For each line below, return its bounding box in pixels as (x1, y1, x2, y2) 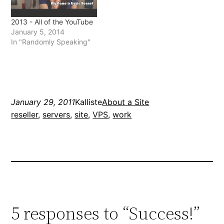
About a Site (102, 96, 149, 107)
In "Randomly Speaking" (11, 37, 91, 46)
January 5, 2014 (11, 27, 65, 36)
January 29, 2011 (11, 96, 75, 107)
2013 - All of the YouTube (11, 17, 93, 26)
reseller (11, 109, 38, 119)
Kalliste (75, 96, 102, 107)
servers (42, 109, 70, 119)
